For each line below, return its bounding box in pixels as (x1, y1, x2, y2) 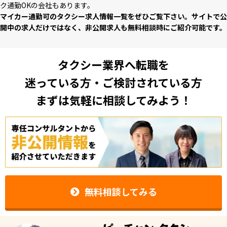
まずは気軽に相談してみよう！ (35, 91, 192, 108)
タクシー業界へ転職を (58, 56, 169, 72)
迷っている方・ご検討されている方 (25, 73, 202, 90)
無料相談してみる (84, 185, 157, 199)
